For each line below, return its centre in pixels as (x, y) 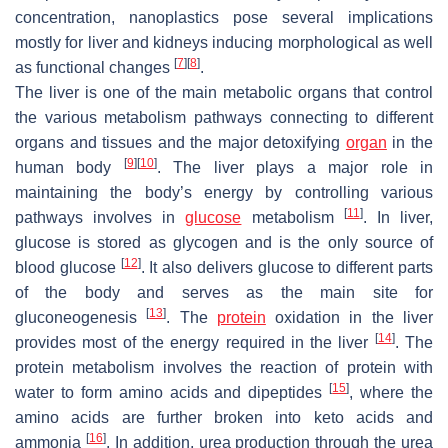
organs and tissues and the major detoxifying (180, 142)
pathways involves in (100, 217)
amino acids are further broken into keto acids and (224, 417)
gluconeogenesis (81, 317)
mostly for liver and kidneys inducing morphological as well (224, 42)
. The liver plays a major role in (295, 167)
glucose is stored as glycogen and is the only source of (224, 242)
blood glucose (68, 267)
